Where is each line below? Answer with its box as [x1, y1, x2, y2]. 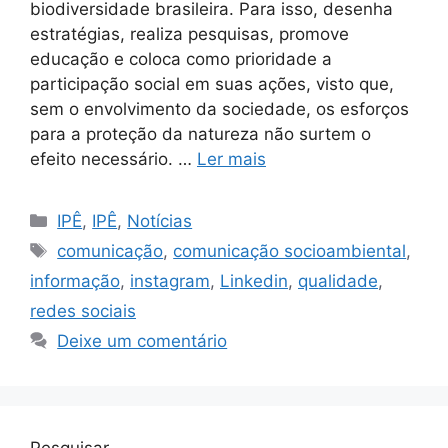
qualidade [298, 270, 378, 291]
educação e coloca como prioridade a [30, 48, 332, 69]
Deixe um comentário [57, 330, 228, 351]
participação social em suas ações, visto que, [30, 73, 394, 94]
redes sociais [30, 300, 136, 321]
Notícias [127, 210, 193, 231]
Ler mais [197, 148, 266, 169]
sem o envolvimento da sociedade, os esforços [30, 98, 409, 119]
